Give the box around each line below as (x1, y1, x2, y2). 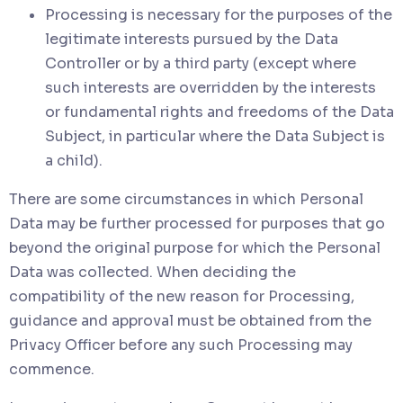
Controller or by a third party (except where (45, 53, 356, 73)
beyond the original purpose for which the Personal (9, 237, 381, 257)
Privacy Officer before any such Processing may (9, 335, 353, 354)
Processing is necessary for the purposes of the (45, 4, 392, 24)
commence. (9, 359, 94, 379)
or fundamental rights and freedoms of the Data (45, 102, 394, 121)
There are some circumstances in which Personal (9, 189, 363, 209)
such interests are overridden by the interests (45, 77, 376, 97)
